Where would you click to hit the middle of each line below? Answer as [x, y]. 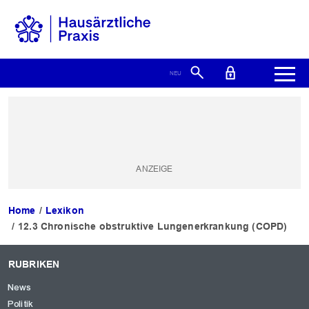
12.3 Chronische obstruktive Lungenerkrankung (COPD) [153, 227]
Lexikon [64, 211]
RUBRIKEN [34, 265]
